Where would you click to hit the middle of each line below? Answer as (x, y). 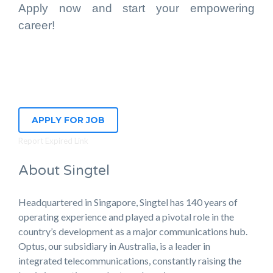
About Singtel (64, 171)
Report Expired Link (53, 141)
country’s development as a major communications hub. (133, 231)
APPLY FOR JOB (68, 120)
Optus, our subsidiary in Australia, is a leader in (114, 246)
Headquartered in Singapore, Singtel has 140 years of (128, 202)
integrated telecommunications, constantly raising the (130, 261)
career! (37, 25)
